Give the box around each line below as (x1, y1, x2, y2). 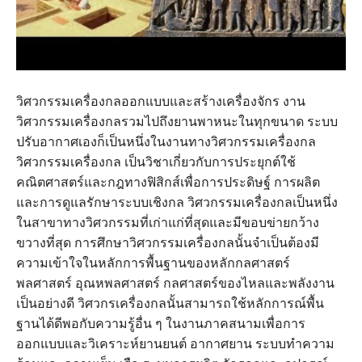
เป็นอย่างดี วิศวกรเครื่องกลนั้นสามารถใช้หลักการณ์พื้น (16, 296, 324, 310)
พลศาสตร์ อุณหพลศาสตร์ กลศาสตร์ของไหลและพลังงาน (16, 276, 335, 290)
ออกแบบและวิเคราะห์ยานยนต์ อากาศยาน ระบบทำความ (16, 336, 335, 351)
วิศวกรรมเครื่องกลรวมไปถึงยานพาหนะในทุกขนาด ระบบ (16, 114, 338, 128)
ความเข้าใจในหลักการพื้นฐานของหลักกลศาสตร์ (16, 255, 290, 270)
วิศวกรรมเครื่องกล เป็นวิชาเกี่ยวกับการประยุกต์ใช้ (16, 154, 296, 169)
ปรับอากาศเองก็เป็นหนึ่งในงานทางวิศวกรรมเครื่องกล (16, 134, 316, 149)
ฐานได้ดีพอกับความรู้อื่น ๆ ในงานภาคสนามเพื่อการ (16, 316, 305, 330)
